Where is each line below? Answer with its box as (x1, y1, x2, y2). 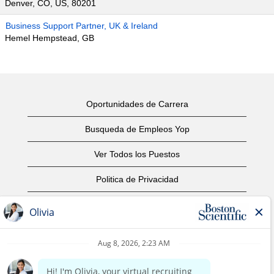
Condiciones (113, 199, 161, 209)
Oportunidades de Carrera (86, 99, 188, 109)
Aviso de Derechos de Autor (83, 224, 191, 234)
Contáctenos (113, 250, 161, 259)
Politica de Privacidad (95, 174, 179, 184)
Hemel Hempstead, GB (5, 33, 94, 43)
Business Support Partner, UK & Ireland (6, 21, 158, 31)
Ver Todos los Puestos (94, 149, 180, 159)
